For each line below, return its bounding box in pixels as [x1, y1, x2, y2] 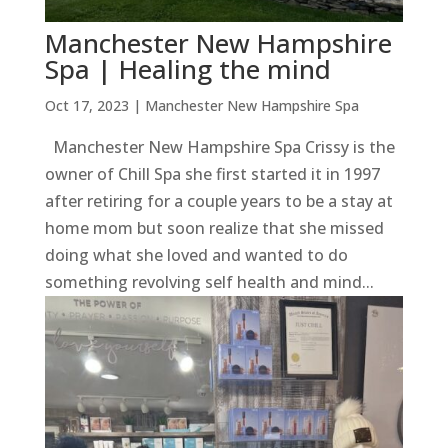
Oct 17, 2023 [44, 95, 129, 115]
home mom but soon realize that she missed [44, 216, 384, 239]
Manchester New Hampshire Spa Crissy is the [44, 135, 395, 158]
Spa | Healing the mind [44, 50, 331, 87]
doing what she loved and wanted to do [44, 243, 348, 266]
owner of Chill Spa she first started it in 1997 [44, 162, 380, 185]
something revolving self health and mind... [44, 270, 374, 293]
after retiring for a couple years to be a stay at [44, 189, 393, 212]
